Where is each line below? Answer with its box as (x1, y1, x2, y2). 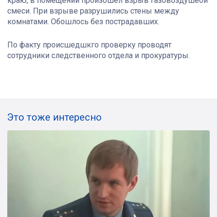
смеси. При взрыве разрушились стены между (7, 6, 179, 15)
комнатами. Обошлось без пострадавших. (7, 16, 159, 26)
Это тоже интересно (7, 111, 102, 123)
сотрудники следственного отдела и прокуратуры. (7, 50, 190, 60)
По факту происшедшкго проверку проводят (7, 40, 171, 49)
